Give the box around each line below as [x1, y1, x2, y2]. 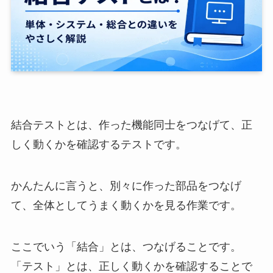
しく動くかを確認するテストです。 [10, 138, 186, 151]
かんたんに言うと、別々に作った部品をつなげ [10, 179, 241, 192]
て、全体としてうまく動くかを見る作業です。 [10, 199, 241, 211]
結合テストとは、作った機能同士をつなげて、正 [10, 119, 252, 132]
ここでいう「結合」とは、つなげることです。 [10, 240, 241, 253]
